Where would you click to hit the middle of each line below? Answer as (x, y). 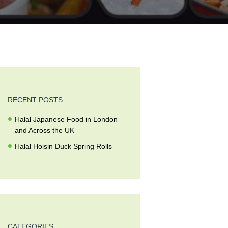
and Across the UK (45, 130)
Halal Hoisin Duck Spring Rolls (64, 146)
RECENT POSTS (35, 100)
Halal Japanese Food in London (66, 119)
